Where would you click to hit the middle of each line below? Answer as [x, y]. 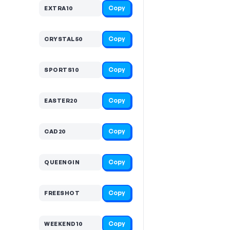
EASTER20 [61, 100]
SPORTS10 [62, 70]
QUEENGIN [62, 162]
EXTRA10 [59, 8]
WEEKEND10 [64, 224]
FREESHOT [62, 193]
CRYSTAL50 [64, 39]
